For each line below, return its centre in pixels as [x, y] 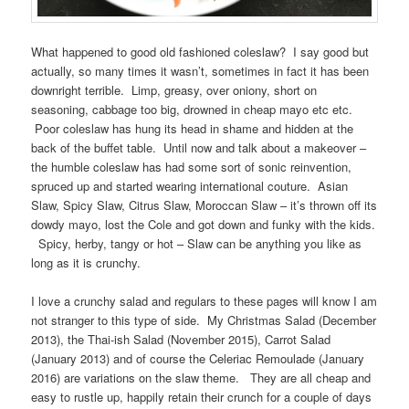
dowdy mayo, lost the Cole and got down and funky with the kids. [204, 224]
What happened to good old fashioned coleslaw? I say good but [200, 51]
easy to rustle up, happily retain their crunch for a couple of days [202, 396]
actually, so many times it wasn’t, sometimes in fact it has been [200, 70]
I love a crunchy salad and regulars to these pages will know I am [204, 300]
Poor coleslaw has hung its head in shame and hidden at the [193, 128]
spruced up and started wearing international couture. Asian [190, 185]
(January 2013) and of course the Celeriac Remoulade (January [198, 358]
